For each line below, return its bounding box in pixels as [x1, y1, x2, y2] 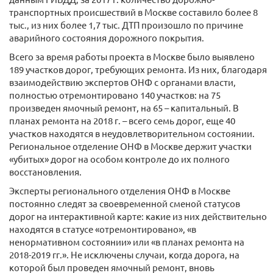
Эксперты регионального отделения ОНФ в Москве [9, 185, 230, 196]
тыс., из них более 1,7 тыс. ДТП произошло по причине [9, 19, 243, 30]
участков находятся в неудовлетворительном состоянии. [9, 127, 255, 139]
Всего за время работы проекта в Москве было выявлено [9, 51, 255, 62]
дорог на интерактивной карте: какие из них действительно [9, 210, 267, 222]
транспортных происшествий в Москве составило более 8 [9, 6, 258, 18]
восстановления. [9, 166, 82, 177]
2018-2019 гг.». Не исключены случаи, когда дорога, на [9, 249, 239, 260]
